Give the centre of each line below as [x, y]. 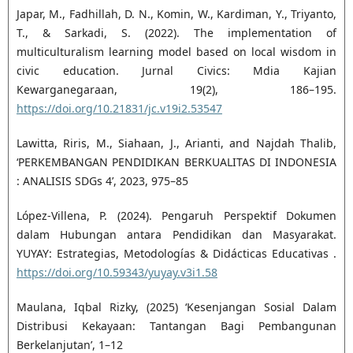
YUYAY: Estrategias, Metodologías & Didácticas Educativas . [176, 254]
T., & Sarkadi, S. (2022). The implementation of [176, 33]
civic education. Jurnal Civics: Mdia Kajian [176, 71]
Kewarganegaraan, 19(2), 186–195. [176, 90]
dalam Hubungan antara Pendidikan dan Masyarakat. [176, 235]
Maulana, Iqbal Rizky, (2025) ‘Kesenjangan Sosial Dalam [176, 307]
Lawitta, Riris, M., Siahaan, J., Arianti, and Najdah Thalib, [176, 143]
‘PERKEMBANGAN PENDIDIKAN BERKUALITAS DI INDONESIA [176, 162]
